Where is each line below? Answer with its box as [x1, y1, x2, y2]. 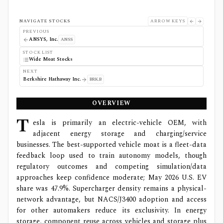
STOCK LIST [23, 49, 53, 56]
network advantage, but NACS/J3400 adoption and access [16, 194, 207, 205]
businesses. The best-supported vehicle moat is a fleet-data [16, 139, 207, 150]
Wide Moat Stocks [29, 55, 73, 63]
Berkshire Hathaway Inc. [23, 75, 81, 83]
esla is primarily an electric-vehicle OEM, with [33, 117, 207, 128]
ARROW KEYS [150, 17, 185, 24]
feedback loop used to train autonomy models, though [16, 150, 207, 161]
